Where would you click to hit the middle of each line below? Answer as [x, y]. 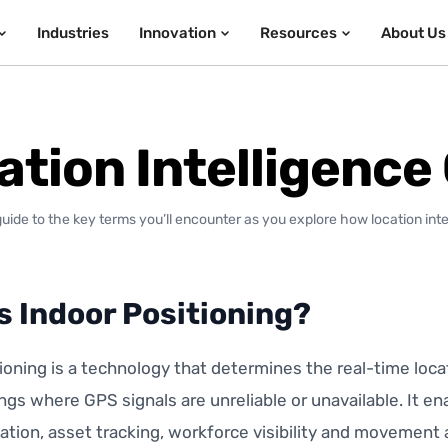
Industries [72, 32]
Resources [298, 32]
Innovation [177, 32]
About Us [413, 32]
